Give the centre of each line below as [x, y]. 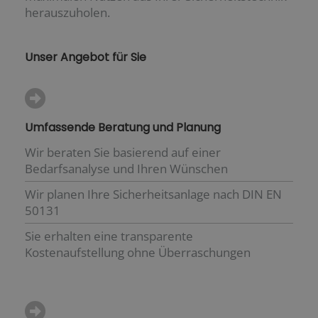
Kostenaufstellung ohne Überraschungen [138, 252]
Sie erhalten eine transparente [109, 236]
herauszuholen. [67, 12]
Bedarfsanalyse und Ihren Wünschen [126, 168]
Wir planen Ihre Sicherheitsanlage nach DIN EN [153, 194]
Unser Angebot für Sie [86, 57]
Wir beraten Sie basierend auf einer [123, 152]
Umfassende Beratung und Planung [123, 127]
